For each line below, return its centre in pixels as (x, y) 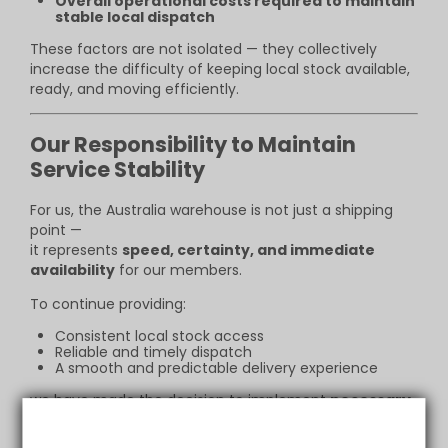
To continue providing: (108, 303)
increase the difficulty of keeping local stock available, (220, 68)
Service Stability (117, 170)
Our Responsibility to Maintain (193, 145)
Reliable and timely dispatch (153, 351)
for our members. (178, 269)
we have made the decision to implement (180, 399)
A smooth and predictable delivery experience (216, 367)
